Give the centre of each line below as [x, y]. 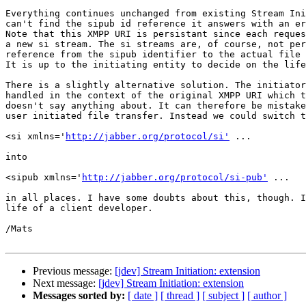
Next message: [66, 283]
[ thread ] [180, 296]
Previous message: [74, 271]
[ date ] [143, 296]
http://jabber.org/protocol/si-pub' [175, 178]
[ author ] [267, 296]
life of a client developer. [79, 208]
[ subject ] [223, 296]
